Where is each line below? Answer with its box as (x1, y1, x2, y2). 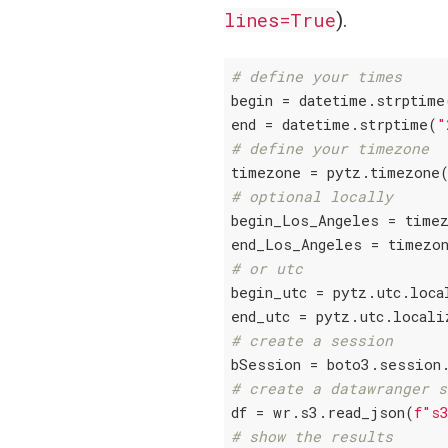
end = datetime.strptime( (231, 114, 438, 134)
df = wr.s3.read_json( (231, 402, 415, 422)
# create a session (231, 330, 394, 350)
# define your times (231, 66, 403, 86)
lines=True (224, 7, 336, 32)
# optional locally (231, 186, 394, 206)
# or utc (231, 258, 304, 278)
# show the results (231, 426, 394, 446)
